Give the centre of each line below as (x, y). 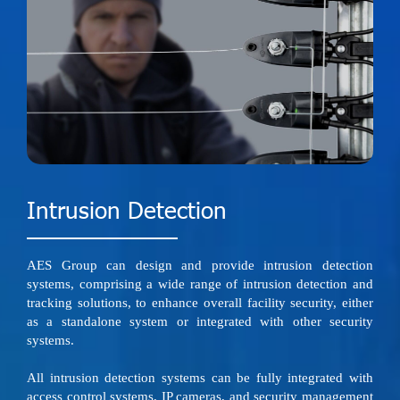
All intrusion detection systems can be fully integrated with (200, 377)
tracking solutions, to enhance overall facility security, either (200, 302)
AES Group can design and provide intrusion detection (200, 265)
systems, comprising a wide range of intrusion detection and (200, 283)
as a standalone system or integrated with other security (200, 321)
